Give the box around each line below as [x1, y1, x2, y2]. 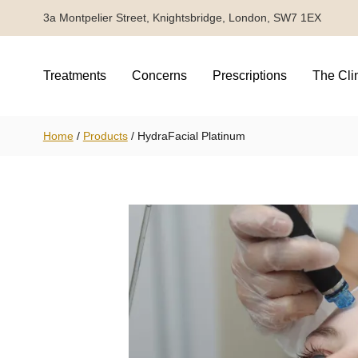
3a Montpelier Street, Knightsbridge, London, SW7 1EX [42, 11, 321, 25]
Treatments [42, 68, 106, 82]
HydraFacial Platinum [137, 129, 245, 142]
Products [82, 129, 128, 142]
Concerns [131, 68, 187, 82]
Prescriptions [212, 68, 287, 82]
